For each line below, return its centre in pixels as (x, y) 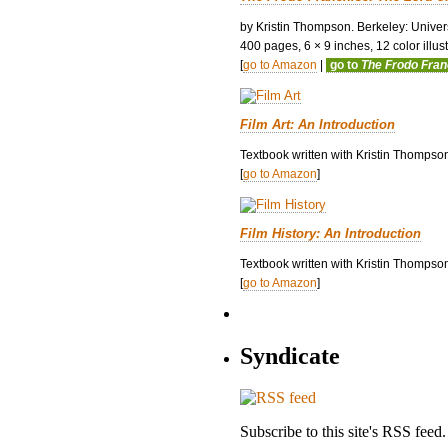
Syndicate (290, 355)
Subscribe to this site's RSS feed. (343, 432)
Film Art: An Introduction (317, 124)
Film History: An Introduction (330, 233)
